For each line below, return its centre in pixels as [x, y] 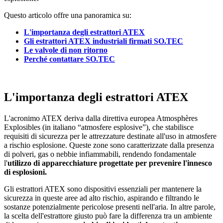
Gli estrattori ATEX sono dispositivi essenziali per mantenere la [103, 189]
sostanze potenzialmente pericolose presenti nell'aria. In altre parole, [110, 207]
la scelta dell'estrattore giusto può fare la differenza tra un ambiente [108, 216]
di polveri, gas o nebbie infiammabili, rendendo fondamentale [100, 154]
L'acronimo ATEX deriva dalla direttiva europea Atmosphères [101, 118]
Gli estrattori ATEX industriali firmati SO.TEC [104, 41]
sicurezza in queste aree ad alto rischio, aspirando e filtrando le [102, 198]
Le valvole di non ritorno [66, 50]
